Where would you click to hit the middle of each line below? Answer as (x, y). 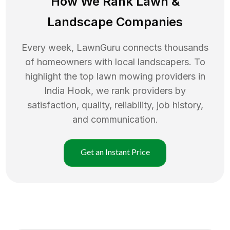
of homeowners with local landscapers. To (115, 62)
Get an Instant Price (115, 151)
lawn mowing (124, 76)
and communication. (115, 119)
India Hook (68, 90)
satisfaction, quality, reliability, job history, (115, 105)
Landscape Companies (115, 22)
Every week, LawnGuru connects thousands (115, 47)
